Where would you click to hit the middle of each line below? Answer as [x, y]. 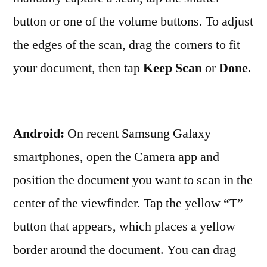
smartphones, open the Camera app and [116, 157]
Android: [40, 133]
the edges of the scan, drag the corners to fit [127, 45]
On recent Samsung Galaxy [139, 133]
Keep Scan [173, 68]
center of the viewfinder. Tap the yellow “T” [128, 203]
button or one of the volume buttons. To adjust [133, 21]
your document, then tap [78, 68]
